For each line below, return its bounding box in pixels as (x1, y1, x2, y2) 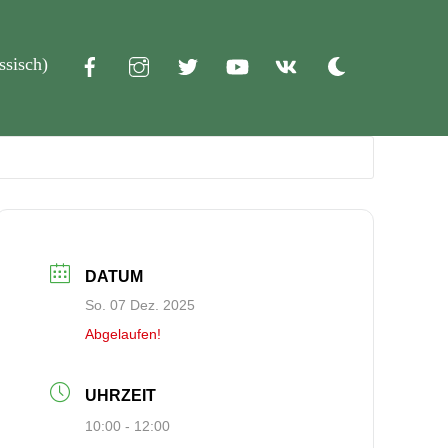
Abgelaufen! (85, 326, 162, 342)
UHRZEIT (85, 387, 157, 404)
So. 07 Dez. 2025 (85, 297, 196, 313)
